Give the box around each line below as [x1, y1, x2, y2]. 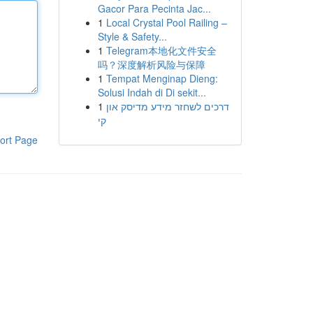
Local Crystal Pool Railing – [105, 15, 227, 29]
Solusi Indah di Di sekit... [97, 85, 206, 99]
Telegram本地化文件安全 [105, 43, 217, 57]
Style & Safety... [97, 29, 167, 43]
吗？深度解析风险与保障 [97, 57, 205, 71]
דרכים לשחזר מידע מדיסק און [105, 99, 229, 113]
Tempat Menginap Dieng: [105, 71, 218, 85]
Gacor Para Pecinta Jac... [97, 1, 211, 15]
